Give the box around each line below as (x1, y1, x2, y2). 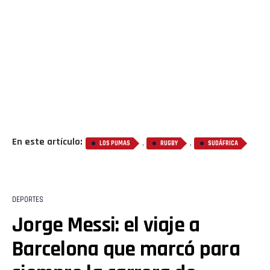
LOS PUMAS (99, 139, 130, 148)
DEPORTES (12, 194, 43, 204)
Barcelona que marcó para (12, 235, 240, 263)
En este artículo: (12, 135, 83, 148)
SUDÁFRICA (208, 139, 238, 148)
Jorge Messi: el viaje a (12, 211, 200, 239)
